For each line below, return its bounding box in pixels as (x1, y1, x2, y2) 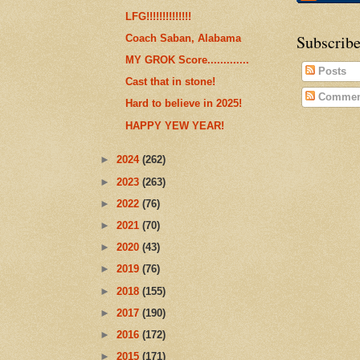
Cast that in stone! (125, 76, 216, 88)
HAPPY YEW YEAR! (125, 119, 225, 132)
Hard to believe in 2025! (125, 97, 243, 110)
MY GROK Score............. (125, 54, 250, 67)
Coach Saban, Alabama (125, 31, 242, 44)
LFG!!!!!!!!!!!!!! (125, 10, 192, 22)
